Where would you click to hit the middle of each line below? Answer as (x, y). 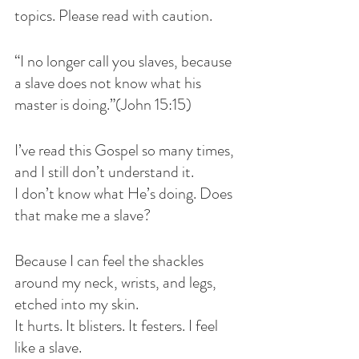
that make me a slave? (83, 215)
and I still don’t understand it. (104, 172)
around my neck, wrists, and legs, (117, 282)
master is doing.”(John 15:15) (103, 105)
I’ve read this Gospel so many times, (126, 150)
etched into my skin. (77, 304)
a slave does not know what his (109, 83)
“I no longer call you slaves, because (125, 61)
